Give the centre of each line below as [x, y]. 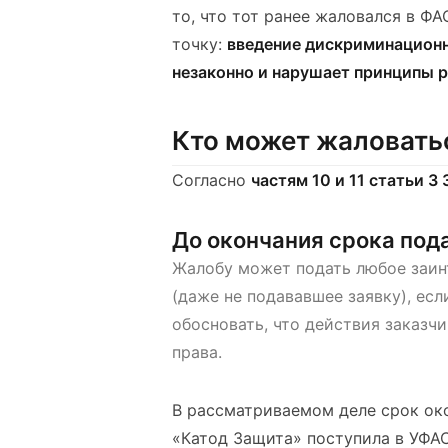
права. [197, 351]
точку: [199, 44]
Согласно [211, 179]
